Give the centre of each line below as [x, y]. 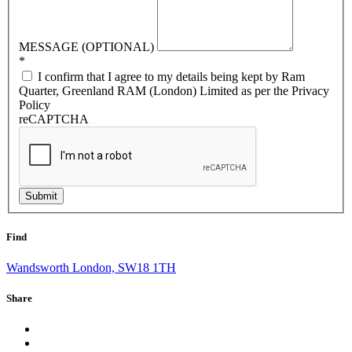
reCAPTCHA [54, 119]
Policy [35, 104]
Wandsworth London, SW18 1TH [91, 268]
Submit [41, 196]
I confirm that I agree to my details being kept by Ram [170, 76]
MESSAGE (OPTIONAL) [88, 46]
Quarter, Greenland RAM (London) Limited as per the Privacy [174, 90]
